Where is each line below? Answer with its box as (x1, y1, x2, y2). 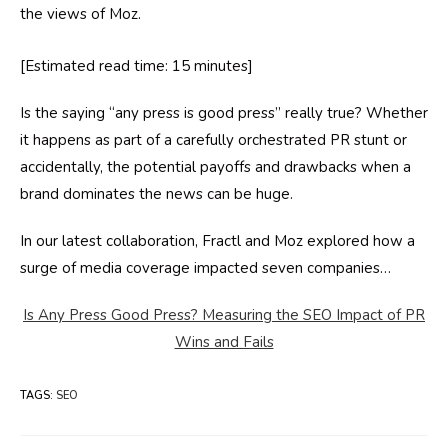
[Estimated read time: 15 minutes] (20, 56, 253, 76)
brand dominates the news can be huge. (20, 184, 293, 204)
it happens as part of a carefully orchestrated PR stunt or (20, 130, 407, 150)
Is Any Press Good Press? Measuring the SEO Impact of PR (23, 305, 425, 325)
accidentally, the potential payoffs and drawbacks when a (20, 157, 411, 177)
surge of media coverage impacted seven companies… (20, 258, 391, 278)
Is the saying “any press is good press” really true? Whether (20, 103, 428, 123)
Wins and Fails (174, 332, 274, 352)
